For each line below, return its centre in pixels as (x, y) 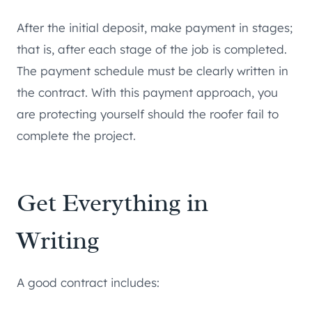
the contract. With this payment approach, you (147, 92)
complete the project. (76, 135)
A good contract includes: (88, 282)
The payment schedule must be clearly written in (153, 70)
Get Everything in (112, 202)
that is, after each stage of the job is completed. (152, 49)
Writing (58, 240)
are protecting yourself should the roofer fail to (148, 114)
